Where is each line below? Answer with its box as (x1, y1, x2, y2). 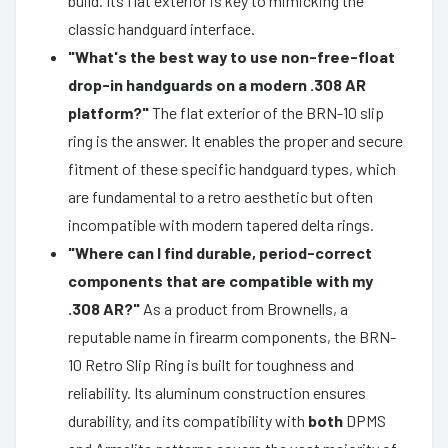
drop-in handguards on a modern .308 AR (68, 74, 366, 94)
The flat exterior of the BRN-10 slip (149, 102, 384, 122)
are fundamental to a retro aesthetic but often (68, 186, 373, 206)
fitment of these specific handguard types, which (68, 158, 396, 178)
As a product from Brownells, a (140, 298, 348, 318)
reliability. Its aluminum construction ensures (68, 382, 366, 402)
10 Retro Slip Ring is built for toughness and (68, 354, 354, 374)
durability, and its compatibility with (68, 410, 308, 430)
